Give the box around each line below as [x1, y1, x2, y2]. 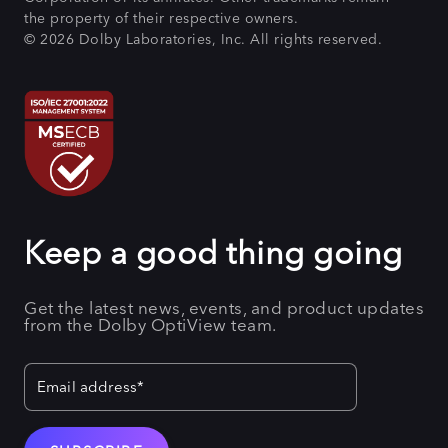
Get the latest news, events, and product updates [24, 296, 424, 318]
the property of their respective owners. [24, 9, 303, 28]
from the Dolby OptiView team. [24, 313, 277, 335]
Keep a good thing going [24, 232, 403, 272]
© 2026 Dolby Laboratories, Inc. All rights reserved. [24, 30, 382, 49]
